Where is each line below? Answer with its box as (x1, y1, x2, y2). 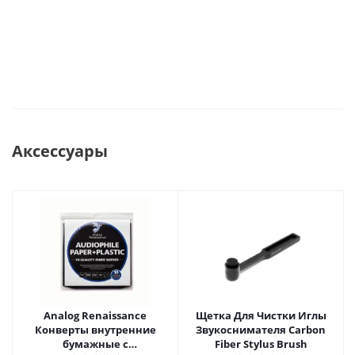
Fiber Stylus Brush (214, 337, 307, 351)
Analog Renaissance (44, 308, 147, 323)
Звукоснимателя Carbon (196, 323, 326, 337)
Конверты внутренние (34, 323, 156, 337)
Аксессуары (12, 140, 108, 162)
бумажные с (62, 337, 128, 351)
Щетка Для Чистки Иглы (195, 308, 326, 323)
